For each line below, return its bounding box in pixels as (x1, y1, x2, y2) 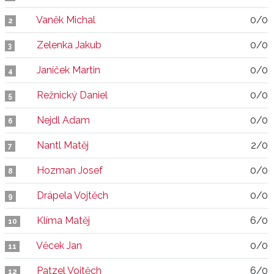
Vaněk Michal (36, 14, 95, 26)
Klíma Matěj (37, 215, 90, 226)
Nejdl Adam (37, 114, 90, 126)
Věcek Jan (36, 240, 82, 251)
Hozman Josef (37, 165, 103, 176)
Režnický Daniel (37, 89, 108, 101)
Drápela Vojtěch (37, 190, 108, 201)
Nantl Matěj (37, 139, 89, 151)
